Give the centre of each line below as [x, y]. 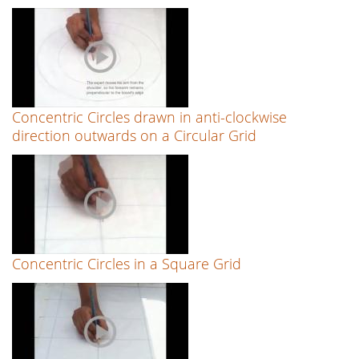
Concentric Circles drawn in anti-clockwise [149, 117]
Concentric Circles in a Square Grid [127, 264]
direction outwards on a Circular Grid [134, 136]
